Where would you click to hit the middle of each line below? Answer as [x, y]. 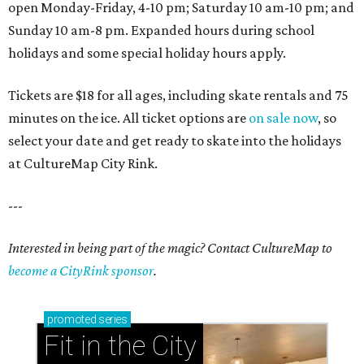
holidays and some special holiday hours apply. [147, 53]
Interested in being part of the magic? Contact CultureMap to [170, 248]
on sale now [283, 118]
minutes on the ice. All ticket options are [128, 118]
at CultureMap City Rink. [83, 164]
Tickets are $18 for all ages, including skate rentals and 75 [178, 95]
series [112, 320]
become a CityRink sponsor [81, 271]
